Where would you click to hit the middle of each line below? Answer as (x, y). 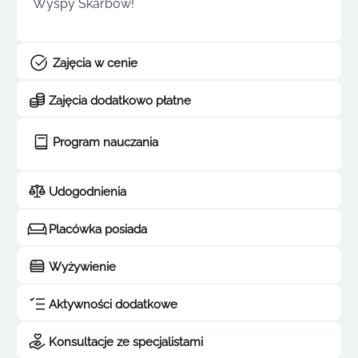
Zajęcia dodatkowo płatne (120, 100)
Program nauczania (105, 142)
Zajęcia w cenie (95, 63)
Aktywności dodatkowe (113, 304)
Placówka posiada (98, 229)
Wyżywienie (82, 267)
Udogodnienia (88, 191)
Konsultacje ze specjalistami (126, 342)
